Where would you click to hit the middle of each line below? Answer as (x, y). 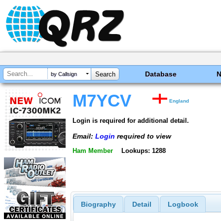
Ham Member (93, 151)
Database (161, 74)
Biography (98, 204)
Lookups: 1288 (143, 151)
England (179, 101)
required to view (143, 136)
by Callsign (64, 74)
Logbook (183, 204)
